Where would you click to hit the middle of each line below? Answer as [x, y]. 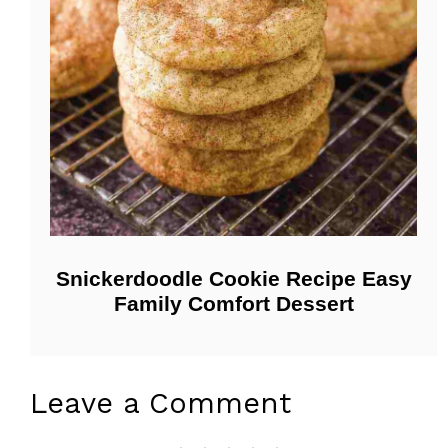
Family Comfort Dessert [233, 304]
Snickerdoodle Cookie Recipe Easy [233, 279]
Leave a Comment [160, 403]
